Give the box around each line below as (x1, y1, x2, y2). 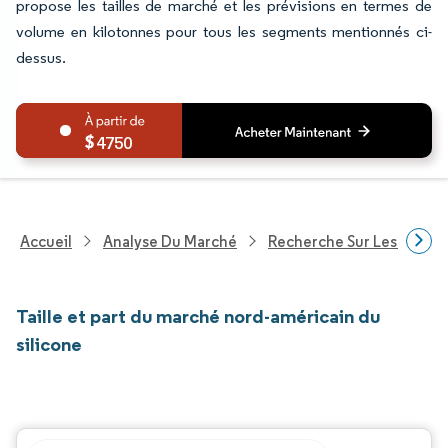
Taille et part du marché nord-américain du (16, 304, 380, 328)
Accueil (20, 231, 72, 251)
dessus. (16, 48, 66, 67)
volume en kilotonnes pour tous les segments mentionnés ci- (16, 22, 432, 41)
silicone (16, 332, 82, 356)
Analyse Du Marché (103, 231, 237, 251)
